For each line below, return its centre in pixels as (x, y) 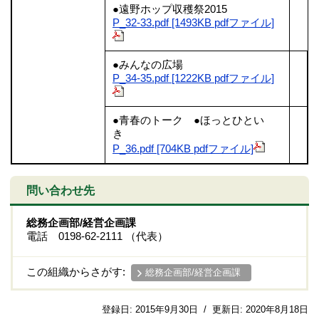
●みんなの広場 (149, 64)
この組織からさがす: (79, 272)
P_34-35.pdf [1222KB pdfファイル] (193, 78)
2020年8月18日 (277, 309)
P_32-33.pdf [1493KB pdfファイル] (193, 22)
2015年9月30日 (167, 309)
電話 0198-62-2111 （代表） (97, 236)
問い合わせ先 (60, 190)
